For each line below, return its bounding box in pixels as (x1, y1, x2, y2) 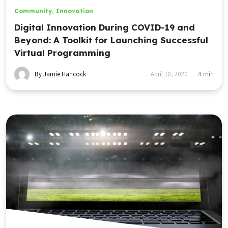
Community (14, 7, 52, 15)
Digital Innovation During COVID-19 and (14, 22, 195, 33)
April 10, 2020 (151, 70, 188, 79)
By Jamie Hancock (35, 70, 86, 79)
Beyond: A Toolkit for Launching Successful (14, 35, 208, 46)
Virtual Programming (14, 47, 110, 59)
